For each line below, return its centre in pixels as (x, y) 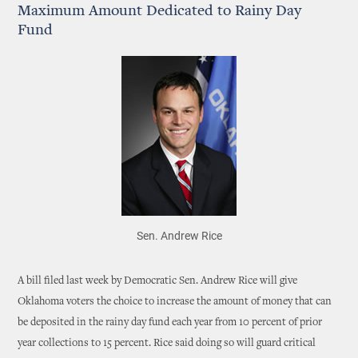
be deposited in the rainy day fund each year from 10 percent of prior (170, 323)
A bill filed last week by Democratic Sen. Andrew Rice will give (158, 281)
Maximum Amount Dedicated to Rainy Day (160, 11)
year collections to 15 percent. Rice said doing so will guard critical (167, 344)
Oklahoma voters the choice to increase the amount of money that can (175, 302)
